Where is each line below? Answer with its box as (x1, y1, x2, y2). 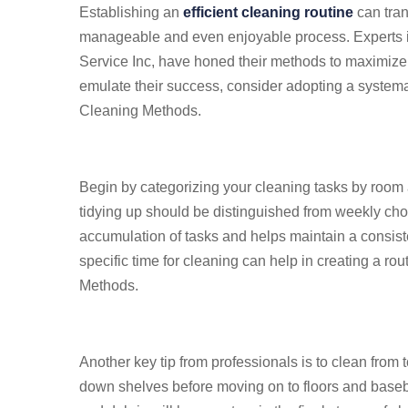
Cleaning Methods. (79, 103, 201, 118)
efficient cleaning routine (183, 5, 353, 20)
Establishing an (79, 5, 183, 20)
